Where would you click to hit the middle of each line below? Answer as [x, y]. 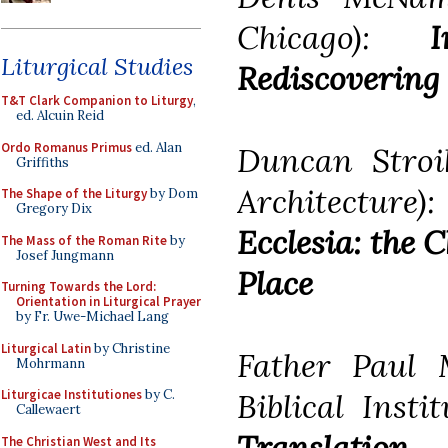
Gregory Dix [54, 208]
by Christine [130, 348]
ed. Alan [157, 147]
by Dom [172, 193]
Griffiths [42, 162]
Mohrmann [50, 363]
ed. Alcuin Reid [60, 115]
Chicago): [333, 37]
